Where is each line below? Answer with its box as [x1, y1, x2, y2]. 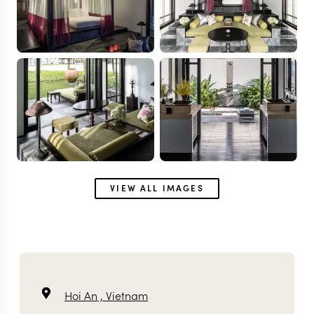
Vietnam [106, 287, 148, 303]
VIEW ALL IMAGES [110, 182, 204, 193]
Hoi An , [64, 287, 106, 303]
